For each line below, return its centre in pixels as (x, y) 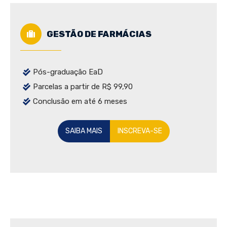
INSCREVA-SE (140, 131)
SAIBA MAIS (84, 131)
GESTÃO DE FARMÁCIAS (99, 34)
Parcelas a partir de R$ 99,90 (83, 87)
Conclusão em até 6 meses (80, 102)
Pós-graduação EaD (68, 72)
